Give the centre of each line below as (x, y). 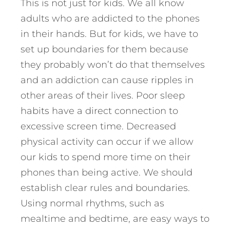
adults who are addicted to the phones (110, 18)
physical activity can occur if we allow (107, 141)
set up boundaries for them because (104, 49)
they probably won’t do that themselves (113, 64)
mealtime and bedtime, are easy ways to (115, 218)
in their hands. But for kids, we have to (109, 34)
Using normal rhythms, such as (92, 203)
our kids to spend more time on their (106, 157)
